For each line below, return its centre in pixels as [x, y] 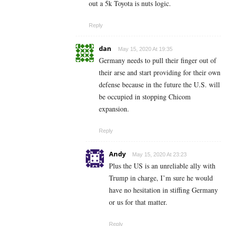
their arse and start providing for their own [160, 73]
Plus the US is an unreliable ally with [162, 166]
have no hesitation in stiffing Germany [163, 190]
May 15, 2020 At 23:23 [159, 155]
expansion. [114, 109]
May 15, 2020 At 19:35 [145, 49]
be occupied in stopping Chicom [145, 97]
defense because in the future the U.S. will [159, 85]
